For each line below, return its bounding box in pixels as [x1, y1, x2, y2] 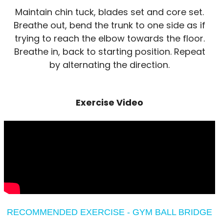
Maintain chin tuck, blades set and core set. [15, 6, 204, 18]
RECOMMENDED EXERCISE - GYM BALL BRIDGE [7, 207, 212, 217]
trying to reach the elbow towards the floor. [14, 32, 205, 44]
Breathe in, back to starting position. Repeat [14, 45, 205, 58]
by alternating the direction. [49, 59, 170, 71]
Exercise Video [76, 96, 143, 109]
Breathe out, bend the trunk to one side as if [14, 19, 205, 31]
